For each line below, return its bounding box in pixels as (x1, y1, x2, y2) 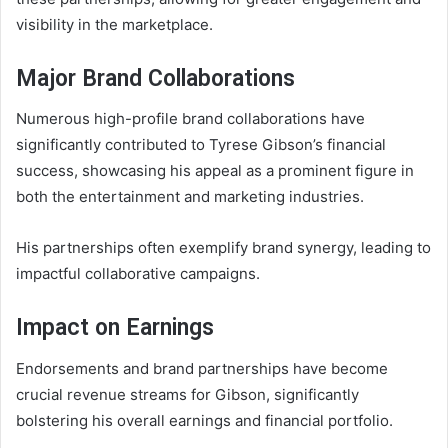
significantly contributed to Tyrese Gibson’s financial (16, 135, 386, 155)
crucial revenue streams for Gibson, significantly (16, 384, 359, 404)
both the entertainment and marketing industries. (16, 187, 364, 207)
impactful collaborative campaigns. (16, 264, 260, 284)
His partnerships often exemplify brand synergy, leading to (16, 238, 431, 258)
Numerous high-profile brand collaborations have (16, 109, 365, 129)
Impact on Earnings (16, 314, 214, 342)
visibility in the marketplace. (16, 14, 213, 34)
